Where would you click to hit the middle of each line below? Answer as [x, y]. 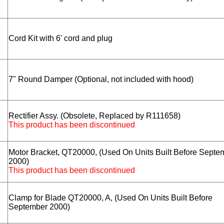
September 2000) [39, 207]
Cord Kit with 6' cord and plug [60, 38]
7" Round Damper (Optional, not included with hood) [101, 79]
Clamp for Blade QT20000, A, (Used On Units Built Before [110, 198]
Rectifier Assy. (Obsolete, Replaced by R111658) [94, 116]
